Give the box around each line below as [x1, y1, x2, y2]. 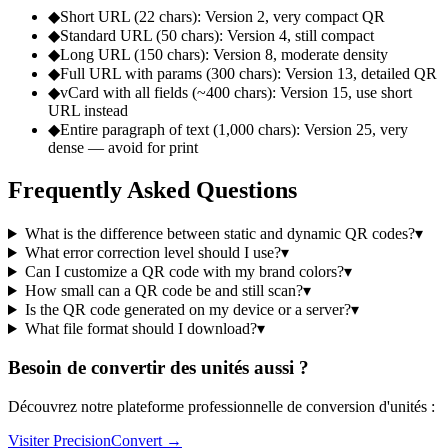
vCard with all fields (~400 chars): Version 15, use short [60, 84, 412, 102]
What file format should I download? [24, 320, 257, 338]
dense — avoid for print [48, 139, 198, 157]
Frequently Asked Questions [8, 177, 297, 204]
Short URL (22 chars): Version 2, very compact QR [60, 8, 385, 26]
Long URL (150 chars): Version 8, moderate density [60, 46, 388, 64]
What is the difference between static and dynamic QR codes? [24, 225, 415, 243]
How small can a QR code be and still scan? [24, 282, 303, 300]
